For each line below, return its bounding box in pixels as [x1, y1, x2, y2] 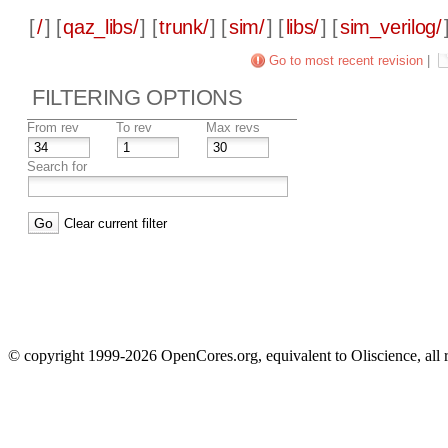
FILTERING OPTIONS [32, 85, 243, 111]
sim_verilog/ [339, 16, 442, 39]
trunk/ [159, 16, 209, 39]
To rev [116, 120, 153, 136]
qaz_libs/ [63, 16, 139, 39]
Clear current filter [64, 216, 168, 232]
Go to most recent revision [269, 53, 423, 69]
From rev [27, 120, 80, 136]
